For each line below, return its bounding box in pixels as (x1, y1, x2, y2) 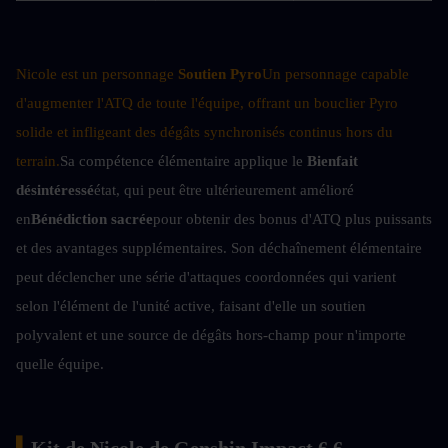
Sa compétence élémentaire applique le (60, 152, 307, 169)
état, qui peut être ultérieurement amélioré (94, 181, 354, 198)
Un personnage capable (262, 65, 409, 82)
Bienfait (307, 152, 358, 169)
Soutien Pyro (178, 65, 262, 82)
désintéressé (16, 181, 94, 198)
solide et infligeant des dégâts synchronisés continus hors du (16, 123, 393, 140)
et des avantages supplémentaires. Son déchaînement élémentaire (16, 239, 422, 256)
